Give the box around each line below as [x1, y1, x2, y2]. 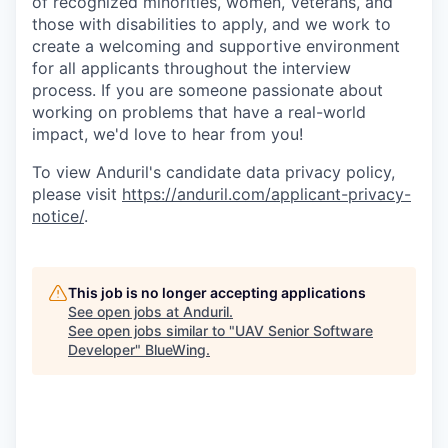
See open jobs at [68, 303, 183, 321]
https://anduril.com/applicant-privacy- [122, 184, 411, 205]
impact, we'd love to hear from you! [32, 124, 303, 145]
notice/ [32, 206, 84, 227]
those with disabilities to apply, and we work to [32, 14, 391, 35]
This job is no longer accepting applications [68, 284, 366, 302]
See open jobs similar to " [68, 322, 235, 340]
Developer [68, 341, 135, 359]
